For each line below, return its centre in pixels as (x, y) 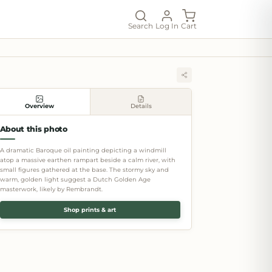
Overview (39, 106)
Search (141, 25)
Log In (167, 25)
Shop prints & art (90, 210)
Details (141, 106)
